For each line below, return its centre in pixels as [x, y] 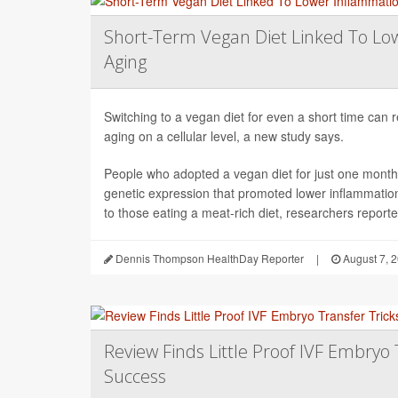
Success [135, 376]
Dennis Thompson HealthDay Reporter [208, 258]
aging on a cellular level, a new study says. [224, 135]
